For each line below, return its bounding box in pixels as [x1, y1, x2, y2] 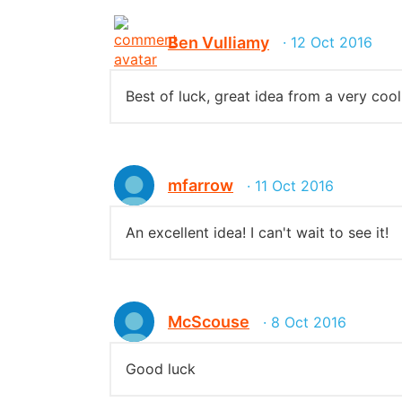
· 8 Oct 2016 [263, 312, 346, 331]
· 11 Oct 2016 [247, 176, 334, 195]
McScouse [168, 312, 249, 331]
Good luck [126, 360, 196, 378]
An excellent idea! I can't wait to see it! [126, 223, 389, 241]
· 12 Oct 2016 [283, 33, 372, 51]
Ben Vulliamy [168, 32, 269, 52]
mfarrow [168, 176, 233, 195]
